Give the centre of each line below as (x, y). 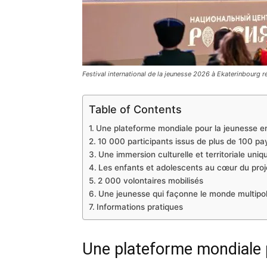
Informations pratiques (139, 207)
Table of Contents (135, 109)
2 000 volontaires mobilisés (150, 181)
